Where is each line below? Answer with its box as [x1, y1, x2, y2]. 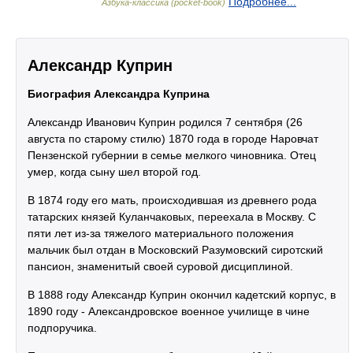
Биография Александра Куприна [28, 87, 210, 100]
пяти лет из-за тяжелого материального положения [28, 227, 294, 240]
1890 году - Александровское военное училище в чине [28, 305, 310, 318]
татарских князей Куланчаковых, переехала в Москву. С [28, 210, 316, 223]
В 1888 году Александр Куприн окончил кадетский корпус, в [28, 288, 336, 301]
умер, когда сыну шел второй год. [28, 165, 201, 178]
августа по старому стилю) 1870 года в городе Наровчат [28, 132, 318, 145]
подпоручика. [28, 321, 97, 334]
